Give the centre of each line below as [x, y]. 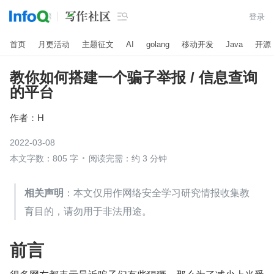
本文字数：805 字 [44, 158]
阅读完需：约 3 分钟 [128, 158]
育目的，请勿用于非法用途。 [88, 211]
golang [158, 44]
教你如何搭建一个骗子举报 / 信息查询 [134, 77]
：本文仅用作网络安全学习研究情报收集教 [157, 192]
